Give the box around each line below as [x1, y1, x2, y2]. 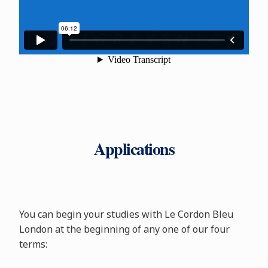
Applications [94, 136, 174, 161]
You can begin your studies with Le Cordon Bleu [19, 208, 233, 221]
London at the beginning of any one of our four [19, 223, 230, 236]
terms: [19, 237, 47, 251]
